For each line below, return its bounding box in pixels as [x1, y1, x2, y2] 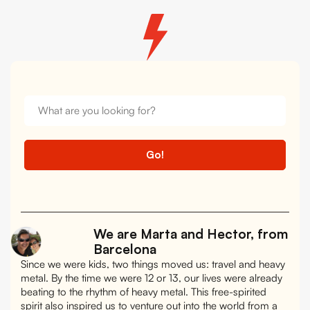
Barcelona [93, 240, 156, 257]
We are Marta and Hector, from [93, 225, 288, 242]
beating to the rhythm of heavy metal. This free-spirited [21, 284, 266, 298]
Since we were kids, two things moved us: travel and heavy [21, 257, 285, 271]
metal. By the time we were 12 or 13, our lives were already [21, 271, 282, 284]
